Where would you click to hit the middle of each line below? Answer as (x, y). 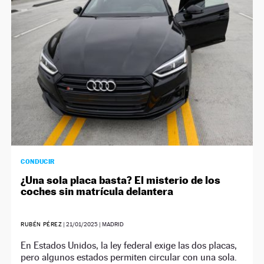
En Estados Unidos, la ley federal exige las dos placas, (129, 246)
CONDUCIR (38, 162)
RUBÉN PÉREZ (42, 225)
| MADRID (111, 225)
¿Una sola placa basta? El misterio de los (121, 180)
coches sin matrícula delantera (97, 192)
